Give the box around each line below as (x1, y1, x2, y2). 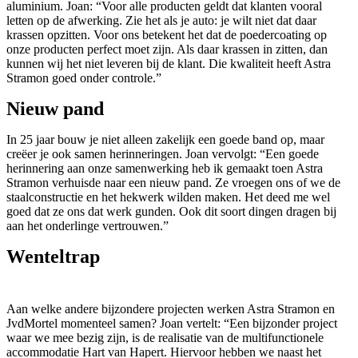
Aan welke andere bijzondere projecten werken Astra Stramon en (6, 302, 335, 316)
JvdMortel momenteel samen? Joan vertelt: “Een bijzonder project (6, 316, 337, 331)
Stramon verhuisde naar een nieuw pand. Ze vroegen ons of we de (6, 176, 340, 190)
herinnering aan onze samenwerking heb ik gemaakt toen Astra (6, 161, 323, 176)
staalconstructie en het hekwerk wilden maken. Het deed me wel (6, 190, 330, 205)
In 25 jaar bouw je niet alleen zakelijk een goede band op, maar (6, 133, 324, 147)
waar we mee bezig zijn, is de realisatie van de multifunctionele (6, 331, 324, 345)
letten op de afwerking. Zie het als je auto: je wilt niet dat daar (6, 14, 316, 28)
